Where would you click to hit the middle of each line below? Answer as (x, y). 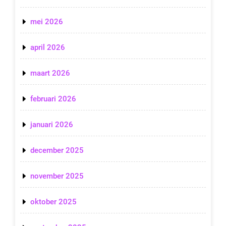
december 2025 (57, 151)
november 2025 (57, 176)
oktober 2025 (53, 202)
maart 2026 (50, 73)
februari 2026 (53, 99)
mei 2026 (47, 22)
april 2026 (48, 48)
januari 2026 (52, 125)
